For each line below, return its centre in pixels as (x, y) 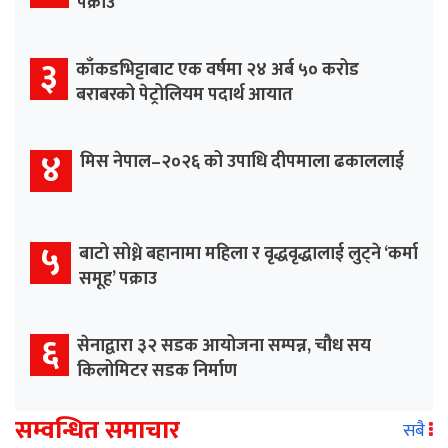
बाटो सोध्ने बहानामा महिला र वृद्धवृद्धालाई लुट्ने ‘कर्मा (248, 254)
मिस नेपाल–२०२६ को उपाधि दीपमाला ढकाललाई (242, 162)
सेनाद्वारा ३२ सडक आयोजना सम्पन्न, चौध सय (224, 346)
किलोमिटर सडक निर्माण (157, 371)
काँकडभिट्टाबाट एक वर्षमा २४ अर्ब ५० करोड (217, 70)
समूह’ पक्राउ (118, 279)
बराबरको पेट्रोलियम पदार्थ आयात (184, 95)
